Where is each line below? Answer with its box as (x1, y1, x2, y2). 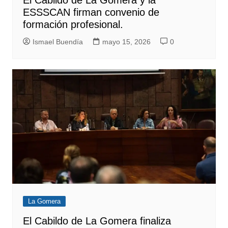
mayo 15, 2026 (102, 37, 151, 46)
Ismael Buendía (32, 37, 83, 46)
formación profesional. (22, 18, 123, 30)
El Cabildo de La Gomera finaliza (22, 215, 171, 226)
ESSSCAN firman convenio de (22, 6, 159, 18)
